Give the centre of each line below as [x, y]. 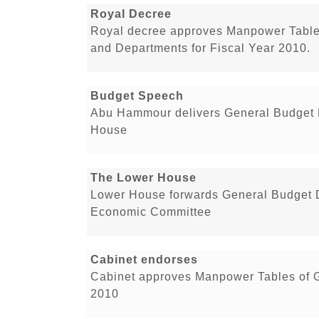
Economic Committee [151, 212]
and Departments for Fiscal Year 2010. [200, 48]
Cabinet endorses [144, 260]
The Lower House [143, 178]
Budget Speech [137, 96]
